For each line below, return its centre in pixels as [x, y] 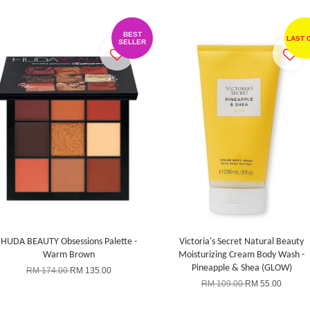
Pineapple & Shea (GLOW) [241, 268]
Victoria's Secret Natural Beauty [241, 242]
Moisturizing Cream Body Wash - [241, 255]
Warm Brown [69, 255]
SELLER [132, 42]
